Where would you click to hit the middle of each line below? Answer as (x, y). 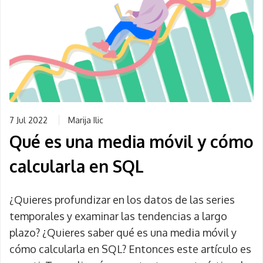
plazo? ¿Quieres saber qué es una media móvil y (123, 232)
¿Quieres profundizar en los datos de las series (122, 200)
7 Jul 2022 (28, 120)
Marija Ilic (86, 120)
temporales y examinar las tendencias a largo (118, 216)
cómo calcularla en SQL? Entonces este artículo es (130, 249)
